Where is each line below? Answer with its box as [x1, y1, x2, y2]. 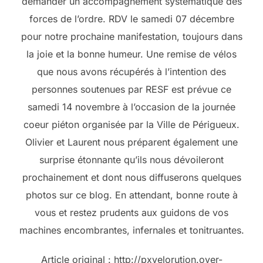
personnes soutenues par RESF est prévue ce [32, 83, 231, 96]
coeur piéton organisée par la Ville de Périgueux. [23, 119, 240, 131]
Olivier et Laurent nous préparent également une [25, 136, 238, 149]
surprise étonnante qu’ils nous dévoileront [39, 154, 224, 166]
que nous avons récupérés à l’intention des [37, 66, 226, 78]
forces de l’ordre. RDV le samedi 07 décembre [29, 13, 234, 25]
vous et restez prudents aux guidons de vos [35, 207, 228, 219]
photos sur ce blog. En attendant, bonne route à [25, 189, 238, 201]
